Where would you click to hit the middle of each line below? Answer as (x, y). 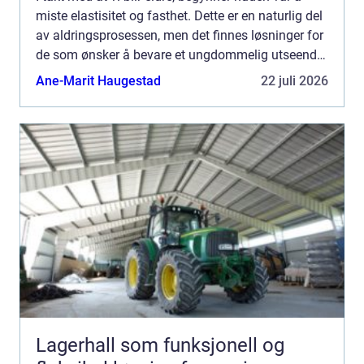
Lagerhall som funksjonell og (160, 345)
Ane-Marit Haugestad (98, 80)
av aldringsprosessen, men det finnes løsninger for (180, 35)
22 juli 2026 (295, 80)
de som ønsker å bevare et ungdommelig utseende (180, 54)
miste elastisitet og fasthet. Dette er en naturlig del (179, 15)
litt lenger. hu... (77, 74)
